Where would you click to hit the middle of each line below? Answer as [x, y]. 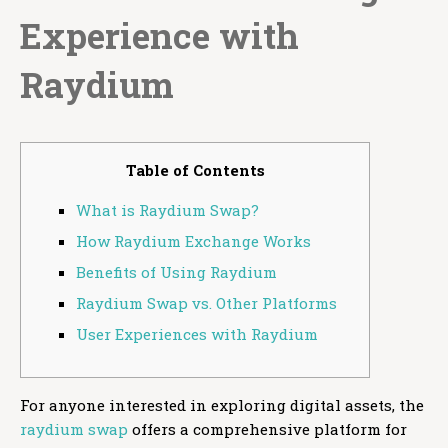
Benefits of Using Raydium [176, 272]
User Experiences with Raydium [197, 334]
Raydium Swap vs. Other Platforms [206, 303]
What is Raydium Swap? [167, 210]
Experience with [159, 35]
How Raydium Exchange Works [193, 241]
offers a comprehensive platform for [267, 429]
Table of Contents [195, 170]
